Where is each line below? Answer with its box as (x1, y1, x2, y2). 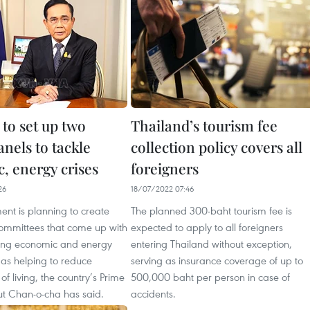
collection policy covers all (131, 137, 302, 156)
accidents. (131, 286, 176, 300)
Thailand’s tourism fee (131, 116, 277, 135)
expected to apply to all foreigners (131, 220, 283, 234)
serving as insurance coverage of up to (131, 253, 303, 267)
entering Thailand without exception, (131, 237, 292, 250)
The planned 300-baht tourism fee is (131, 203, 292, 217)
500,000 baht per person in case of (131, 270, 290, 284)
